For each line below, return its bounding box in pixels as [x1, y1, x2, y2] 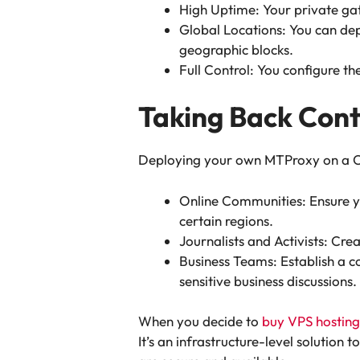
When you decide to [138, 313, 262, 330]
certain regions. [179, 211, 273, 229]
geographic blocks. [179, 40, 293, 58]
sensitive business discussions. [179, 272, 357, 289]
